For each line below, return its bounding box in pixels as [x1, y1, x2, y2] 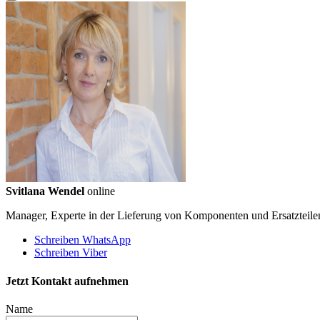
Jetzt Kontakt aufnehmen [6, 274, 129, 287]
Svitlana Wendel [6, 185, 84, 198]
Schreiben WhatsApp [34, 234, 131, 246]
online [87, 185, 115, 198]
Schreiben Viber [34, 246, 107, 259]
